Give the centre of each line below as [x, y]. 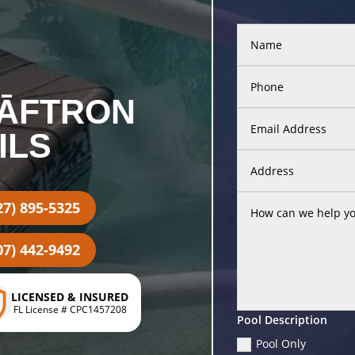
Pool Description [282, 319]
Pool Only [281, 343]
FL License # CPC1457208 [70, 309]
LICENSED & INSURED [70, 296]
